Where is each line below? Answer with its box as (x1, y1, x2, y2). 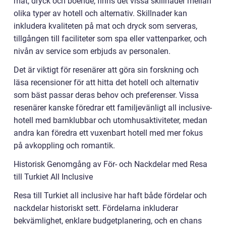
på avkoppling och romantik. (14, 140, 115, 150)
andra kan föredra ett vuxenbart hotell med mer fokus (14, 128, 203, 138)
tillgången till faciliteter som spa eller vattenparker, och (14, 33, 207, 43)
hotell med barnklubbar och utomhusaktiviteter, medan (14, 115, 207, 125)
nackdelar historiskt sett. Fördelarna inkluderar (14, 203, 178, 213)
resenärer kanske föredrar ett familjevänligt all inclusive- (14, 102, 212, 112)
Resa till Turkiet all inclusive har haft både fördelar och (14, 190, 207, 200)
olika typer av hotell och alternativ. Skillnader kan (14, 8, 187, 18)
